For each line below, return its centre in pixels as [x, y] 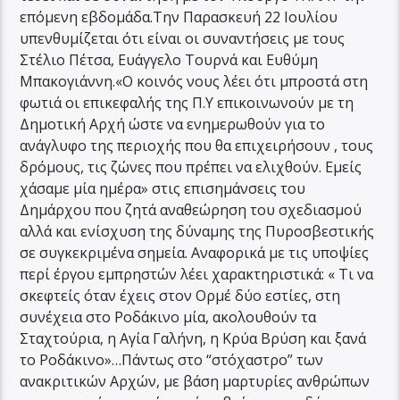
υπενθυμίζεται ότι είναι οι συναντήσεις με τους [183, 38]
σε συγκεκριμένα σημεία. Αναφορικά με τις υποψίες [195, 252]
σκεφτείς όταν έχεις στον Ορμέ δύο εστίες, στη [180, 295]
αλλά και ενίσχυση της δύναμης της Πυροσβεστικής [197, 231]
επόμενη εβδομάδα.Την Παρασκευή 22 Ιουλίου [179, 17]
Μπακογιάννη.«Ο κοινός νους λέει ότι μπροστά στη [194, 81]
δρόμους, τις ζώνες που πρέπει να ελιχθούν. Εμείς [191, 167]
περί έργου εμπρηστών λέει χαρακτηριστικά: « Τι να [197, 274]
